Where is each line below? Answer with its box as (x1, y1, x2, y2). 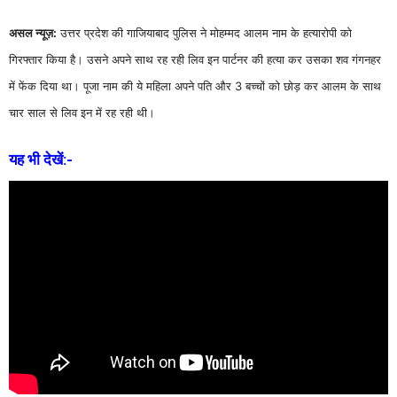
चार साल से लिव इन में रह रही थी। (9, 105, 155, 120)
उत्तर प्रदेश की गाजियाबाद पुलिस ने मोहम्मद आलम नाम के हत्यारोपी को (57, 25, 352, 40)
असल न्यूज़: (9, 25, 57, 40)
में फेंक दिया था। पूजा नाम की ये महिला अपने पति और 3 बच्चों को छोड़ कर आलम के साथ (9, 78, 381, 93)
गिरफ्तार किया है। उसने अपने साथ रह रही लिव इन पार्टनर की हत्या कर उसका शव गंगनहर (9, 51, 381, 66)
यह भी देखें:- (9, 150, 73, 168)
